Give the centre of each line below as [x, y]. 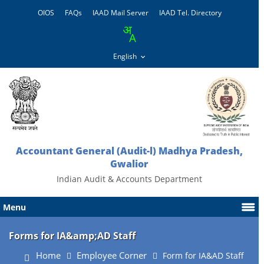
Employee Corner [112, 255]
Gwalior [130, 164]
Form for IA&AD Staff [204, 255]
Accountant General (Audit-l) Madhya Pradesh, [130, 151]
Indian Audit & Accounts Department [130, 179]
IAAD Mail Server [120, 13]
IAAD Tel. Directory [190, 13]
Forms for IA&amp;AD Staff [72, 236]
